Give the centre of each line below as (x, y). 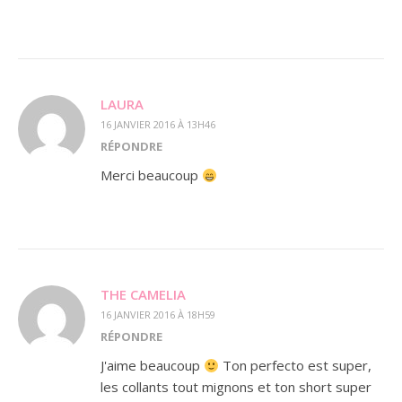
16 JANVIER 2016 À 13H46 (158, 124)
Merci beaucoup (151, 175)
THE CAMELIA (143, 294)
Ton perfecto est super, (296, 365)
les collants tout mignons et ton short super (236, 387)
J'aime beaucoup (152, 365)
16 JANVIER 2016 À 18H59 (158, 315)
